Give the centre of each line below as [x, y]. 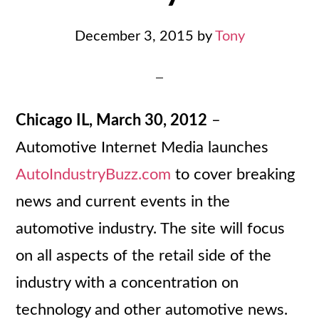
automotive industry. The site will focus [151, 229]
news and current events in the [123, 202]
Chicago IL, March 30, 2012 [112, 120]
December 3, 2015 [134, 36]
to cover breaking [233, 174]
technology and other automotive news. [152, 310]
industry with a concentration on [127, 283]
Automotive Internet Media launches [142, 147]
